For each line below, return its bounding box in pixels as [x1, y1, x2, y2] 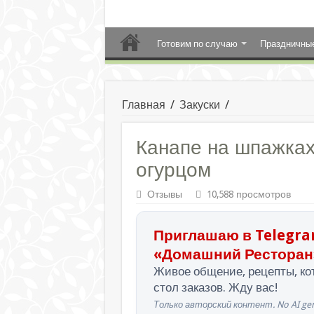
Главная [121, 98, 165, 111]
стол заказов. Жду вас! [153, 280, 278, 294]
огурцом [135, 159, 211, 181]
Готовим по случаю [156, 39, 238, 49]
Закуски [179, 98, 220, 111]
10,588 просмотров [206, 189, 291, 200]
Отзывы [146, 189, 182, 200]
